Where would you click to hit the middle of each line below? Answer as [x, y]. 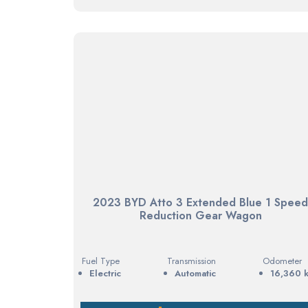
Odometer [282, 261]
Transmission [192, 261]
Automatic [196, 273]
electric [108, 273]
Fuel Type [101, 261]
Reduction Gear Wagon [200, 215]
